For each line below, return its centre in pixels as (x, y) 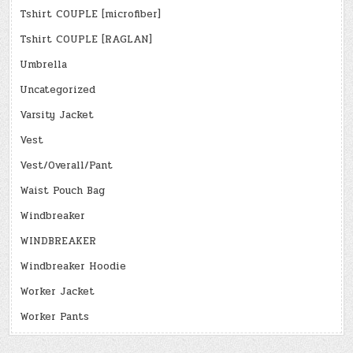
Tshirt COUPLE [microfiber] (91, 14)
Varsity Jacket (57, 115)
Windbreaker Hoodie (73, 266)
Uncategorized (58, 89)
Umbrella (44, 64)
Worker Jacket (58, 291)
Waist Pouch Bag (63, 190)
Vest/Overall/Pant (67, 165)
